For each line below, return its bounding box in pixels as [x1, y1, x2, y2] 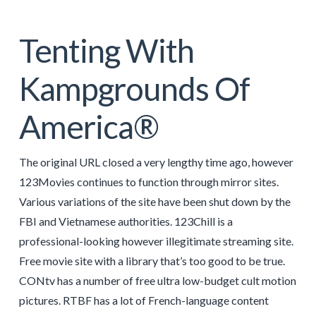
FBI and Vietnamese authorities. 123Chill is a [18, 214, 233, 228]
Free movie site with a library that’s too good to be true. [18, 253, 285, 267]
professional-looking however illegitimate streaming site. [18, 233, 293, 248]
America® [18, 107, 159, 146]
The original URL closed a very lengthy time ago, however [18, 154, 293, 169]
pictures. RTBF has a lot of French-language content [18, 293, 269, 307]
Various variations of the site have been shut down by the [18, 194, 291, 208]
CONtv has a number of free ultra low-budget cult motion [18, 273, 296, 287]
